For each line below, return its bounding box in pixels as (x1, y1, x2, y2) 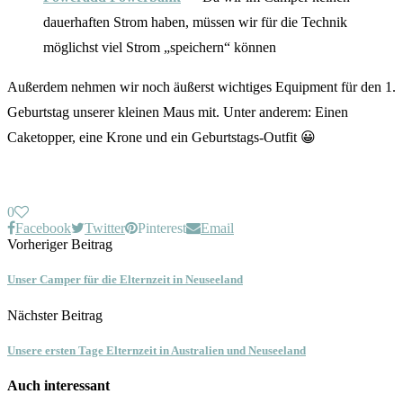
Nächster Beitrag (7, 307, 103, 323)
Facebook (15, 220, 71, 237)
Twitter (85, 220, 125, 237)
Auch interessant (7, 378, 110, 393)
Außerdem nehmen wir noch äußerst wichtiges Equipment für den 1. (7, 79, 396, 95)
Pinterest (138, 220, 186, 237)
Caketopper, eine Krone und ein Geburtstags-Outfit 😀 (7, 130, 316, 146)
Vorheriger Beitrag (7, 237, 112, 253)
